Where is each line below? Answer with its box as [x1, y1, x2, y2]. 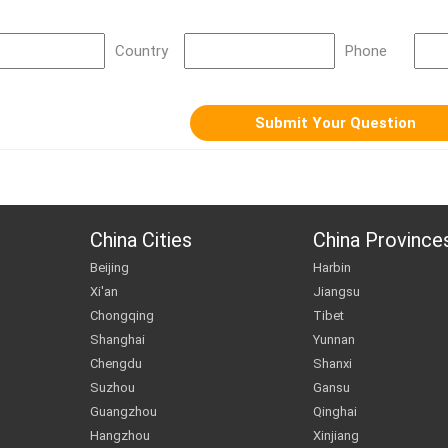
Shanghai [90, 332, 146, 347]
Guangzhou [90, 404, 158, 419]
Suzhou [90, 380, 136, 395]
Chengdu [90, 356, 143, 371]
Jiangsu [313, 284, 361, 299]
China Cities [90, 228, 193, 252]
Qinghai [313, 404, 358, 419]
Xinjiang [313, 428, 360, 443]
